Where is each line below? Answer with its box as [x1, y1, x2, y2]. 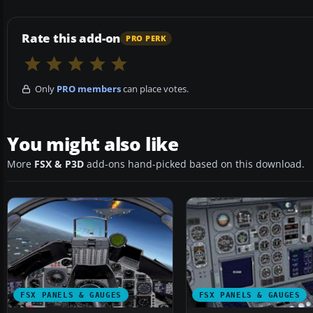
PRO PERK [126, 33, 167, 43]
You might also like [7, 131, 179, 157]
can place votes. [121, 82, 189, 96]
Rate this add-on [22, 30, 121, 47]
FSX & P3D [34, 158, 84, 171]
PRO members [57, 82, 121, 96]
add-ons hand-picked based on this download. [84, 158, 305, 171]
